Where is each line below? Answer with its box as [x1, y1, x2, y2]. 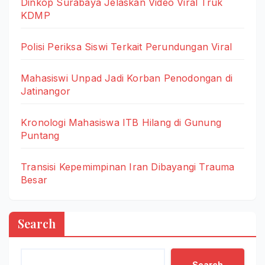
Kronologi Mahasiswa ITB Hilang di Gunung [21, 117, 222, 129]
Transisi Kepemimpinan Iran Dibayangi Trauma [21, 161, 235, 173]
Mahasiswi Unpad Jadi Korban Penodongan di [21, 72, 233, 85]
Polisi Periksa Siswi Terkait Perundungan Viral [21, 41, 232, 53]
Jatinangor [21, 85, 70, 98]
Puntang [21, 130, 60, 142]
